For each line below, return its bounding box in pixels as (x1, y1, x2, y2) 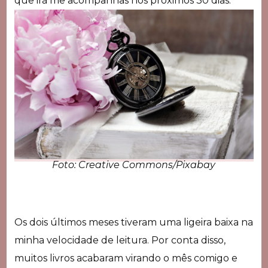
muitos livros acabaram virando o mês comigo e (14, 252, 237, 264)
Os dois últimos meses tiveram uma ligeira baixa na (14, 216, 253, 228)
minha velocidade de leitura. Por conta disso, (14, 234, 226, 246)
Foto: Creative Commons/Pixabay (52, 159, 216, 170)
